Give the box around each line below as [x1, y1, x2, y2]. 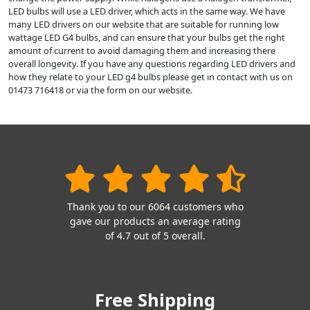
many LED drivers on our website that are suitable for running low [8, 17, 279, 30]
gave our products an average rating [69, 214, 241, 228]
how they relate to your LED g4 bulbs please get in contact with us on [8, 70, 293, 83]
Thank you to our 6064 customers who [66, 199, 244, 213]
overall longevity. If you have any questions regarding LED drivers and [8, 57, 295, 70]
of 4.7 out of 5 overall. [104, 228, 206, 242]
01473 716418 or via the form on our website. [8, 83, 192, 96]
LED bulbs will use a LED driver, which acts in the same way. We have [8, 4, 285, 17]
